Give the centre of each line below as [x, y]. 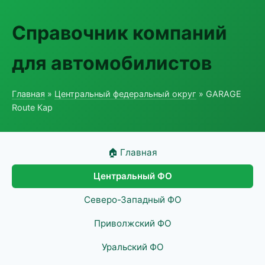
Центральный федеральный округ [125, 94]
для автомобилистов [112, 63]
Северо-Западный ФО [132, 200]
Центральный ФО [132, 176]
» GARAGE [219, 94]
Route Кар [32, 107]
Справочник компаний [119, 33]
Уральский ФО [132, 247]
